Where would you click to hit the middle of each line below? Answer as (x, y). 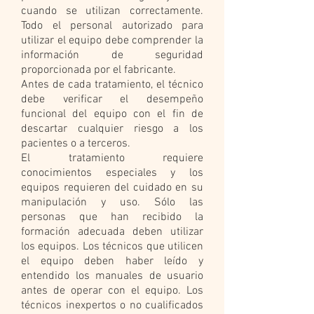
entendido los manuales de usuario (112, 276)
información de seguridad (112, 55)
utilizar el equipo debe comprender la (112, 41)
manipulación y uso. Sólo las (112, 203)
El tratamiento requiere (112, 158)
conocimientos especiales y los (112, 173)
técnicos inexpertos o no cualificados (112, 306)
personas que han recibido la (112, 217)
